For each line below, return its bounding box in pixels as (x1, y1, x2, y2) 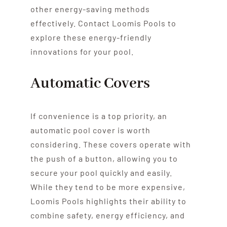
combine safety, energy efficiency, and (30, 210, 185, 220)
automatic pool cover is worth (30, 125, 150, 135)
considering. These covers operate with (30, 139, 191, 149)
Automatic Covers (30, 73, 150, 93)
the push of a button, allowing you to (30, 153, 178, 163)
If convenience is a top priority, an (30, 110, 167, 121)
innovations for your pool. (30, 46, 134, 56)
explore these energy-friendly (30, 32, 152, 42)
